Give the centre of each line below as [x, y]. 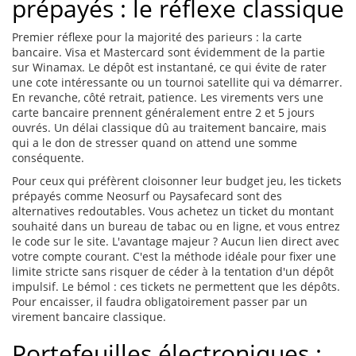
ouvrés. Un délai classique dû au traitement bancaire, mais [169, 128]
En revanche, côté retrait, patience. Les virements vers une [168, 98]
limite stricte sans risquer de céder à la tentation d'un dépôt [173, 272]
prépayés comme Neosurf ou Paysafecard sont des [147, 196]
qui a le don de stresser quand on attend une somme [155, 143]
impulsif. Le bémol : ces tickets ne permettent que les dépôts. [176, 287]
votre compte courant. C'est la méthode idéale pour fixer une [174, 257]
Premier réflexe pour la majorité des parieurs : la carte [157, 37]
